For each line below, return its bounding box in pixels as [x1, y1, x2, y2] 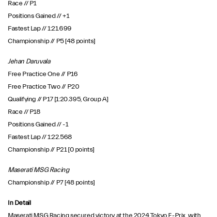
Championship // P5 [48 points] [8, 37, 95, 45]
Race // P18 [8, 108, 41, 116]
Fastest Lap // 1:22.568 [8, 133, 72, 141]
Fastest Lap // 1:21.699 [8, 25, 72, 32]
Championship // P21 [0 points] [8, 146, 94, 154]
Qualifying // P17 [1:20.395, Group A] [8, 95, 108, 103]
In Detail [8, 199, 31, 207]
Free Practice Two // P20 [8, 83, 79, 91]
